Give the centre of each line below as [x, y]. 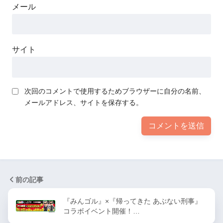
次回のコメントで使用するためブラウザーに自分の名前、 [115, 91]
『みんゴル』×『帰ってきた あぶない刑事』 [132, 201]
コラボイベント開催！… [102, 211]
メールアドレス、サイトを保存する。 [84, 102]
